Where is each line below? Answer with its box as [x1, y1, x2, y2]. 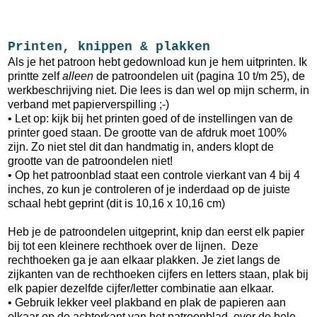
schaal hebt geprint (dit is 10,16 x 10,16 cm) [8, 197, 225, 209]
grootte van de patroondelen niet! [8, 154, 173, 167]
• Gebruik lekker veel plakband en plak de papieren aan [8, 296, 286, 309]
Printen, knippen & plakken [8, 39, 210, 54]
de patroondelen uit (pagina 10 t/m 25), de [93, 69, 305, 82]
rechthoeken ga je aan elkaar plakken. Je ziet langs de [8, 253, 280, 266]
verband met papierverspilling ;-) [8, 98, 169, 110]
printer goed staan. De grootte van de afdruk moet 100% [8, 126, 287, 139]
